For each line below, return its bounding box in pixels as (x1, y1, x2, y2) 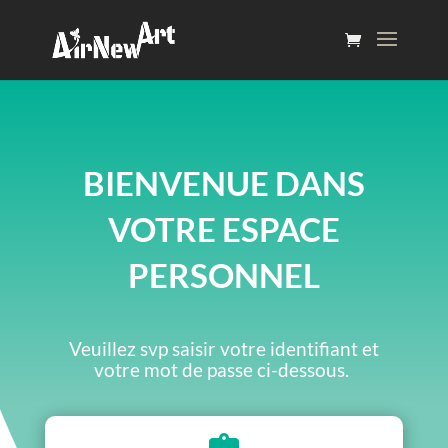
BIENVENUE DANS (82, 163, 365, 203)
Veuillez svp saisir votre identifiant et (68, 337, 379, 360)
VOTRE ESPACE (107, 209, 340, 249)
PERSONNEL (127, 255, 320, 295)
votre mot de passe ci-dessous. (94, 358, 354, 381)
